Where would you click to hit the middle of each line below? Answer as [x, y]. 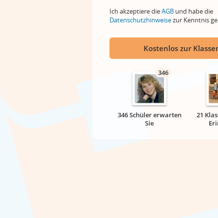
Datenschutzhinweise [140, 20]
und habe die [193, 11]
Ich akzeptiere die [136, 11]
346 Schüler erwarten [149, 115]
